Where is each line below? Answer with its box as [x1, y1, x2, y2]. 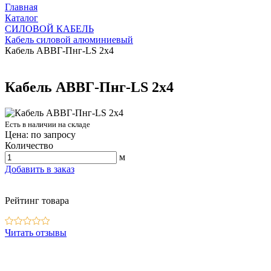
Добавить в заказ [5, 163, 74, 174]
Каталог [5, 13, 38, 23]
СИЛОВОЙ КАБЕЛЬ [5, 24, 94, 34]
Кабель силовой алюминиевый [5, 34, 133, 45]
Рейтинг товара [5, 195, 69, 206]
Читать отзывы [5, 227, 67, 238]
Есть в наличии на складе [5, 119, 90, 129]
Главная [5, 2, 38, 12]
